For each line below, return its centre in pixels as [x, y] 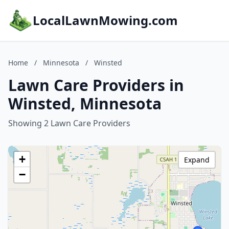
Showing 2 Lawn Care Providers [69, 123]
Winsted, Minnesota [85, 104]
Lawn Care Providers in [96, 85]
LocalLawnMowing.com [105, 20]
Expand [197, 160]
